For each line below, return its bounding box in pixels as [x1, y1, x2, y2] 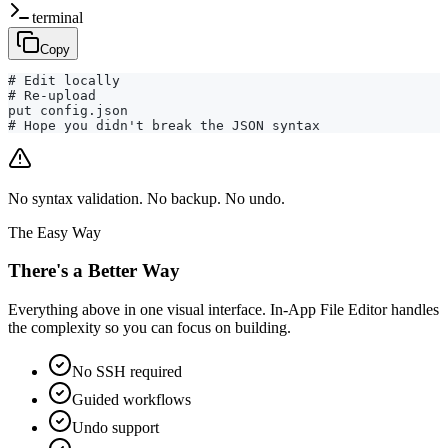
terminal [32, 8, 83, 26]
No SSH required [72, 362, 182, 380]
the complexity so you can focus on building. [8, 318, 291, 336]
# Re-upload [8, 87, 96, 103]
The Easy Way [8, 223, 101, 241]
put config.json [8, 102, 128, 118]
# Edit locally [8, 72, 120, 88]
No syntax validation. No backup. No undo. [8, 189, 285, 207]
